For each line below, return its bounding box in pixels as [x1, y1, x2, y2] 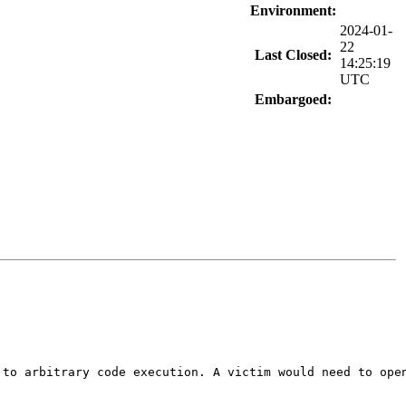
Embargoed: [255, 92, 332, 107]
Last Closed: [255, 47, 332, 63]
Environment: [250, 3, 336, 18]
